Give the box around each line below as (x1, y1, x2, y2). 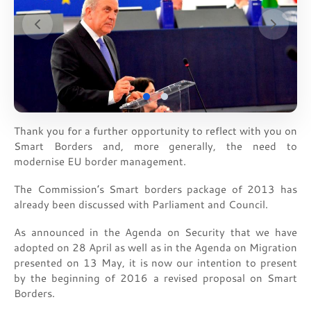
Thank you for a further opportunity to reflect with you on (14, 124, 297, 138)
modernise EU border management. (14, 154, 189, 169)
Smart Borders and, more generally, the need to (14, 139, 297, 153)
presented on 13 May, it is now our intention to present (14, 255, 297, 270)
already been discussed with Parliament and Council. (14, 197, 274, 212)
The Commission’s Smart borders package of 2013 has (14, 182, 297, 196)
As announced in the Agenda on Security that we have (14, 225, 297, 239)
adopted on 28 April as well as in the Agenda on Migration (14, 240, 297, 255)
